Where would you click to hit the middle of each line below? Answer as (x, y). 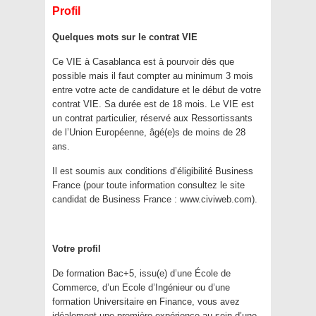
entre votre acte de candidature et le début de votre (157, 90)
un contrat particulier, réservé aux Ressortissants (152, 119)
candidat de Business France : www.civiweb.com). (155, 200)
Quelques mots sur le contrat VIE (125, 37)
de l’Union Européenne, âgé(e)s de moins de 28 (149, 133)
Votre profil (77, 249)
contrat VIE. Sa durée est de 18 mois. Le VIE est (153, 104)
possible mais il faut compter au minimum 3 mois (153, 76)
